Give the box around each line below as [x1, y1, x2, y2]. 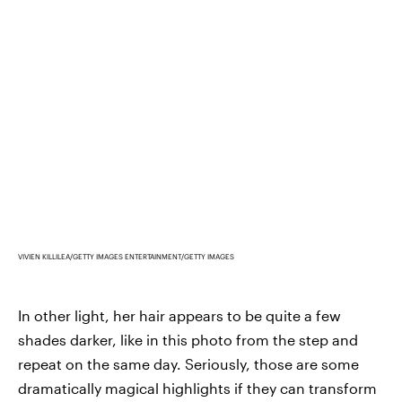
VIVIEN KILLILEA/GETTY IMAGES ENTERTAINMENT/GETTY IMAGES [18, 252, 234, 262]
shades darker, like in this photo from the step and [18, 331, 358, 349]
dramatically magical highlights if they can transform [18, 380, 377, 398]
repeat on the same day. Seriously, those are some [18, 355, 359, 373]
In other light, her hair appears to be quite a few [18, 307, 341, 325]
